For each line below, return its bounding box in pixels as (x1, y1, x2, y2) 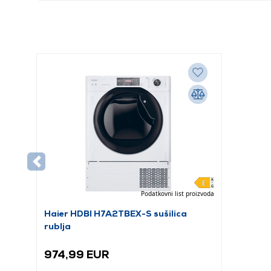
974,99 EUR (44, 248, 109, 261)
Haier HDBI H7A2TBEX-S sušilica (44, 208, 187, 218)
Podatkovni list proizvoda (140, 189, 214, 198)
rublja (44, 221, 71, 231)
